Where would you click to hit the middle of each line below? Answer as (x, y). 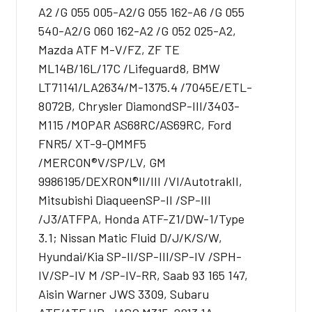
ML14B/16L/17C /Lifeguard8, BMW (129, 68)
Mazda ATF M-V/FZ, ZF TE (109, 49)
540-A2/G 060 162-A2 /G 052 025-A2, (137, 30)
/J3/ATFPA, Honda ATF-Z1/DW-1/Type (141, 218)
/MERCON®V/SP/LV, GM (102, 162)
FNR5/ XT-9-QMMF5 (92, 143)
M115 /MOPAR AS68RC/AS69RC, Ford (135, 124)
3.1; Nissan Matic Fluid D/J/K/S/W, (130, 237)
